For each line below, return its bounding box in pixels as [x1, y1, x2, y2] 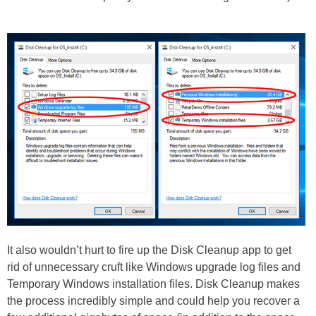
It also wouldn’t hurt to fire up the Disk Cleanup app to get [7, 244, 291, 257]
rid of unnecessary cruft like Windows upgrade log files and [7, 261, 300, 274]
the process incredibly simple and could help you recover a [7, 295, 300, 308]
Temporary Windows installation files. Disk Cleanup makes [7, 278, 300, 291]
